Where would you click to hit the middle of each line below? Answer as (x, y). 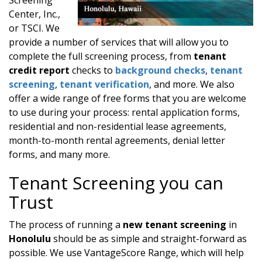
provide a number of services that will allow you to (119, 42)
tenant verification (104, 84)
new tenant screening (175, 224)
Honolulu (30, 238)
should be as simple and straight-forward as (149, 238)
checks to (92, 70)
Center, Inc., (35, 14)
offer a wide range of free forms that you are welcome (127, 98)
